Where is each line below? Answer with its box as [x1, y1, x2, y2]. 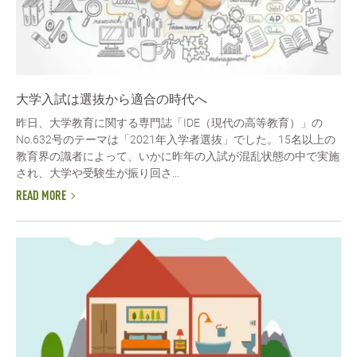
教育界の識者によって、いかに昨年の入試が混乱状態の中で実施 [16, 149, 339, 163]
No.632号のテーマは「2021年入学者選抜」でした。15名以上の [16, 132, 335, 146]
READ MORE [16, 190, 66, 204]
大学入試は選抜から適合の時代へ [16, 91, 207, 107]
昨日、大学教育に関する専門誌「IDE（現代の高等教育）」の [16, 116, 323, 129]
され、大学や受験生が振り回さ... [16, 166, 179, 179]
